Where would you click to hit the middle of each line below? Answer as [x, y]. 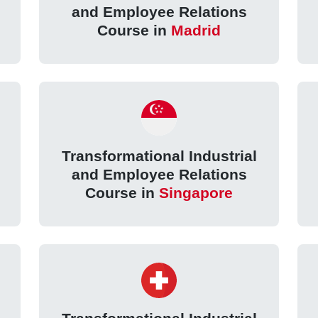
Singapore [196, 193]
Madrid [196, 31]
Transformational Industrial [159, 156]
